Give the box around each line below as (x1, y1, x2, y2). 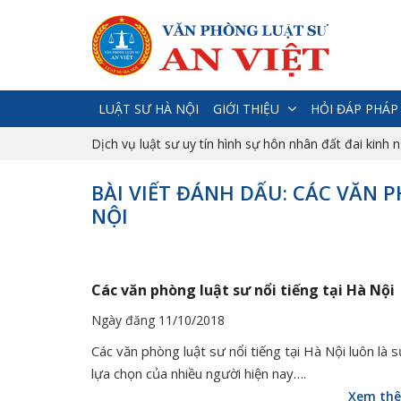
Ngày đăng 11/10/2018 (91, 311, 225, 328)
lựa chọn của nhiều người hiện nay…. (91, 364, 306, 382)
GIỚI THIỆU (213, 100, 279, 117)
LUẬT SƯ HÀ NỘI (98, 100, 199, 117)
